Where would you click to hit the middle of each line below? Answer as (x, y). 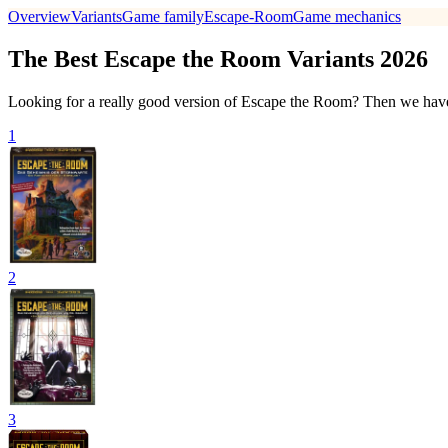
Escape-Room (248, 16)
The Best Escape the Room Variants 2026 (218, 58)
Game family (163, 16)
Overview (39, 16)
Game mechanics (347, 16)
